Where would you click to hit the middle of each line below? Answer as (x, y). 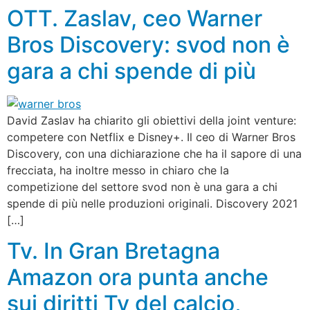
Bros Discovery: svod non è (148, 44)
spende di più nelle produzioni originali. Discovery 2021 (152, 203)
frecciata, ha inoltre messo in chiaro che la (118, 170)
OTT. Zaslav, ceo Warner (135, 18)
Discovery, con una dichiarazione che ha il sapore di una (154, 153)
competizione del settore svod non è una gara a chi (142, 186)
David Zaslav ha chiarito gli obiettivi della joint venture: (152, 120)
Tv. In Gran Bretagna (113, 251)
